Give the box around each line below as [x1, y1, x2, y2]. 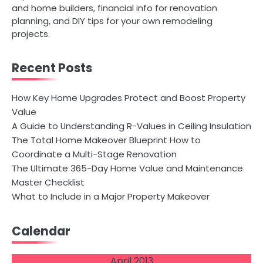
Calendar [12, 223, 70, 240]
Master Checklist [12, 176, 85, 188]
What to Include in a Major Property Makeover [12, 190, 210, 203]
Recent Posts [12, 60, 92, 76]
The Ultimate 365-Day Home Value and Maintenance [12, 162, 243, 174]
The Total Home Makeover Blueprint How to [12, 134, 201, 146]
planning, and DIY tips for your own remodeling [12, 15, 213, 27]
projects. [12, 28, 50, 40]
